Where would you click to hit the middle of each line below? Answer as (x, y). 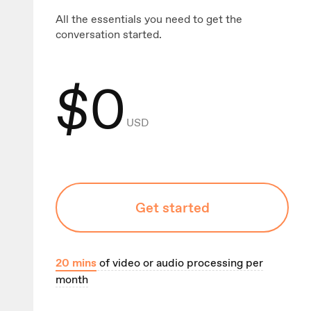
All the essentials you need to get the (149, 19)
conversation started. (109, 35)
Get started (172, 208)
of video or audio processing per (180, 263)
